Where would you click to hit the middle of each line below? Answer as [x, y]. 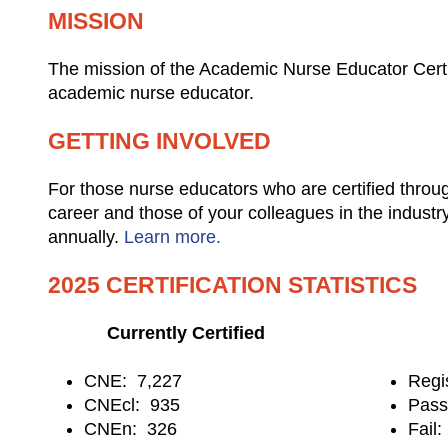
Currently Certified [186, 332]
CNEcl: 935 [132, 404]
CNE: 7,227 [133, 380]
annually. [86, 236]
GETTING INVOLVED [159, 140]
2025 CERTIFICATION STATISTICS [232, 284]
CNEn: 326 [130, 428]
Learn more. [172, 236]
